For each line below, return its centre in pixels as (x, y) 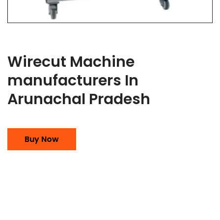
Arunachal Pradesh (79, 99)
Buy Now (42, 139)
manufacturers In (73, 80)
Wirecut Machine (71, 62)
